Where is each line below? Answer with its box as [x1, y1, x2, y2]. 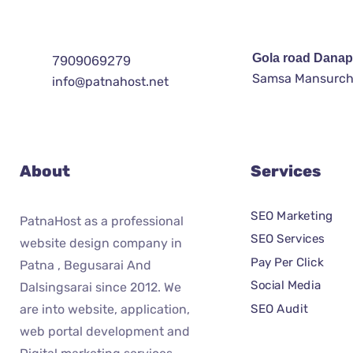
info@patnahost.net [52, 74, 169, 89]
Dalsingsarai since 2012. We [20, 280, 181, 295]
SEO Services [250, 232, 325, 247]
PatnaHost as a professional [20, 214, 184, 229]
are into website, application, [20, 302, 190, 317]
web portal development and [20, 324, 190, 339]
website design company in [20, 236, 182, 251]
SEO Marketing [250, 208, 333, 223]
